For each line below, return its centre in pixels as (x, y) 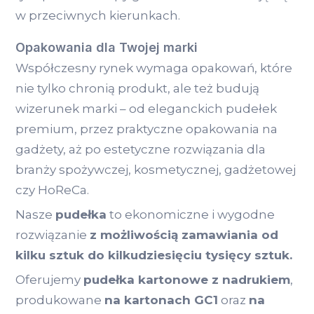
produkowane (60, 300)
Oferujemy (49, 279)
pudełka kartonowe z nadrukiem (187, 279)
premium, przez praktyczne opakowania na (146, 129)
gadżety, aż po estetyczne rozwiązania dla (141, 149)
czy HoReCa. (52, 190)
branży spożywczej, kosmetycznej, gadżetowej (156, 169)
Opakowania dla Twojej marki (107, 47)
